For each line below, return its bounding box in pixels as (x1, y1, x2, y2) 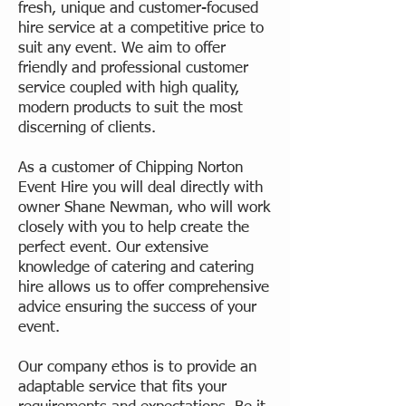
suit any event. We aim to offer (18, 40, 226, 56)
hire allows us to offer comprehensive (18, 279, 269, 295)
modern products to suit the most (18, 100, 243, 116)
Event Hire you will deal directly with (18, 179, 263, 196)
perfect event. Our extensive (18, 239, 208, 256)
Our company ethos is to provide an (18, 359, 256, 375)
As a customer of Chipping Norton (18, 159, 243, 176)
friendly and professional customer (18, 60, 248, 76)
